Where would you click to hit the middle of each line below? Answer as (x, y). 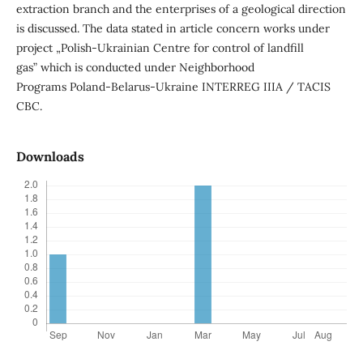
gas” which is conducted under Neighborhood (135, 67)
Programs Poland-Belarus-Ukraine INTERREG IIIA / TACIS (173, 86)
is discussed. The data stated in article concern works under (173, 28)
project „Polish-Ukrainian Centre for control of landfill (160, 47)
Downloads (50, 156)
